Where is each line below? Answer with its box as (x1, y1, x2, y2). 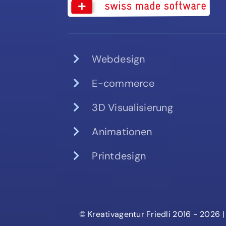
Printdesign (92, 149, 146, 162)
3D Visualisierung (92, 100, 173, 114)
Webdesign (92, 52, 145, 66)
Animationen (92, 125, 152, 138)
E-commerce (92, 76, 155, 90)
